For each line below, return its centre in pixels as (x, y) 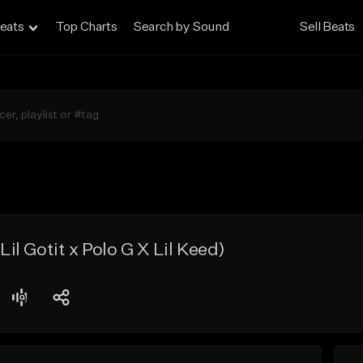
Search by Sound (181, 28)
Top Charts (86, 28)
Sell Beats (327, 28)
